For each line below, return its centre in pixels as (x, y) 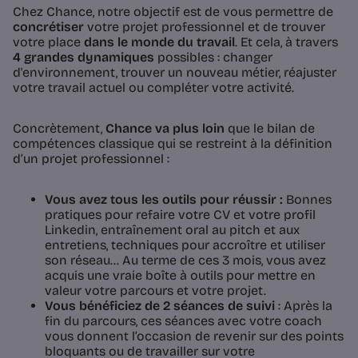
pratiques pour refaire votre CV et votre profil (180, 214)
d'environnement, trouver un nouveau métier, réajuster (175, 72)
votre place (48, 42)
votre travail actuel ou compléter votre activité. (155, 87)
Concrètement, (59, 128)
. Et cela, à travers (286, 42)
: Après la (305, 305)
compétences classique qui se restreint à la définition (173, 143)
